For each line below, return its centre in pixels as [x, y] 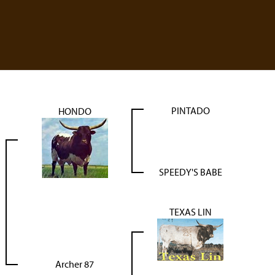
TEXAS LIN [190, 212]
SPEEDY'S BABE [190, 172]
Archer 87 [75, 264]
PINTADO [190, 110]
